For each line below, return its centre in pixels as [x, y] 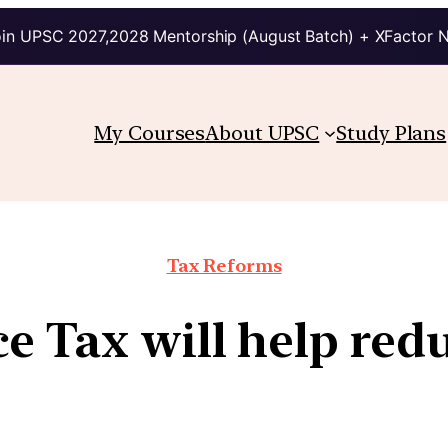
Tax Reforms [224, 265]
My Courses [150, 132]
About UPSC [262, 132]
